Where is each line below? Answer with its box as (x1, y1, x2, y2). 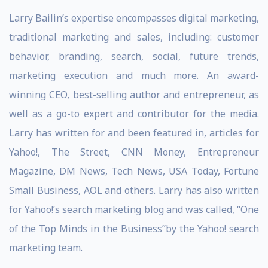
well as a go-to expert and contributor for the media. (9, 107, 259, 120)
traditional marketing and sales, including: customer (9, 31, 259, 44)
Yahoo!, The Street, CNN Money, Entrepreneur (9, 145, 259, 159)
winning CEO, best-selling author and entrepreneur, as (9, 88, 259, 101)
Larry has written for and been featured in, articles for (9, 126, 259, 139)
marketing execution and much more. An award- (9, 69, 259, 82)
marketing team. (9, 241, 83, 254)
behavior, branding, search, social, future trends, (9, 50, 259, 63)
